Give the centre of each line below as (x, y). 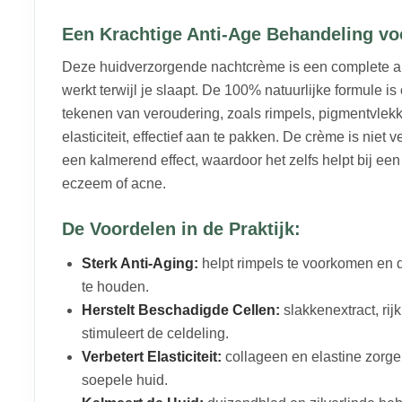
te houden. (115, 286)
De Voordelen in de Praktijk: (181, 228)
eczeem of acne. (114, 183)
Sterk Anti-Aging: (140, 263)
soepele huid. (125, 380)
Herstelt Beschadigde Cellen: (181, 310)
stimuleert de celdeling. (155, 333)
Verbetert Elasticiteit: (152, 356)
